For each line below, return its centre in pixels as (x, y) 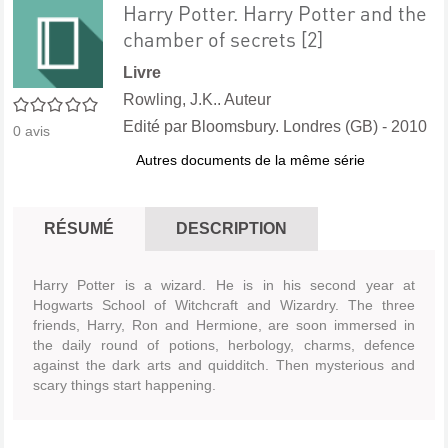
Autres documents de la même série (250, 160)
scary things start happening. (124, 385)
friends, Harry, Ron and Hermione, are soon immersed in (224, 325)
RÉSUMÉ (79, 228)
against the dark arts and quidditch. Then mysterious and (224, 365)
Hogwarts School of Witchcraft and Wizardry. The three (224, 305)
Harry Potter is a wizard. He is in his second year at (224, 285)
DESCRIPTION (231, 228)
